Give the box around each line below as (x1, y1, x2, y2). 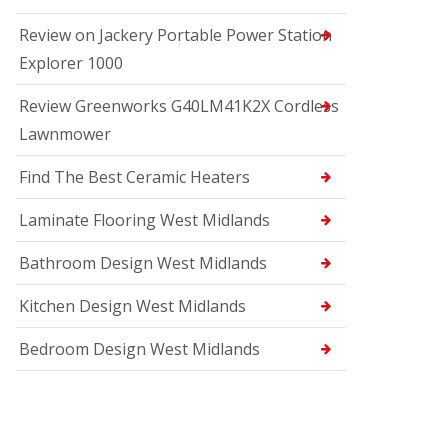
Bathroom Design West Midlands (19, 252, 267, 274)
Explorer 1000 (19, 52, 123, 74)
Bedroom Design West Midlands (19, 338, 260, 360)
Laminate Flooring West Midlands (19, 209, 270, 231)
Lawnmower (19, 123, 111, 145)
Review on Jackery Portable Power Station (19, 24, 332, 46)
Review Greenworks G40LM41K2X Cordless (19, 95, 339, 117)
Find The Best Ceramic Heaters (19, 166, 250, 188)
